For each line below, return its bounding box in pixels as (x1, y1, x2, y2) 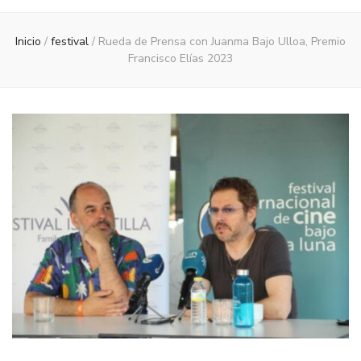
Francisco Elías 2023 (128, 51, 233, 66)
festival (51, 34, 92, 49)
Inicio (15, 34, 41, 49)
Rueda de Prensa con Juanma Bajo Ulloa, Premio (98, 34, 346, 49)
